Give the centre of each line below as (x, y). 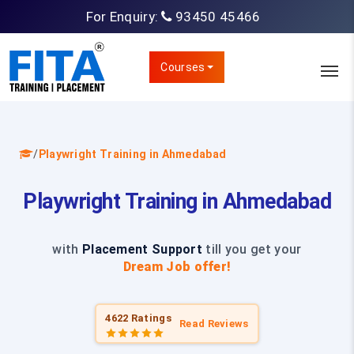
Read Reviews (214, 324)
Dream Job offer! (177, 267)
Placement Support (142, 249)
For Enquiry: (124, 16)
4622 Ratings (138, 318)
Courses (183, 67)
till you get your (252, 249)
